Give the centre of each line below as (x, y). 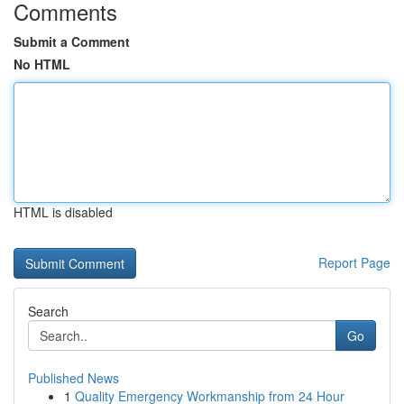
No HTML (42, 64)
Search (48, 311)
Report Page (354, 262)
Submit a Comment (72, 41)
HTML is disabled (63, 212)
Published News (73, 378)
